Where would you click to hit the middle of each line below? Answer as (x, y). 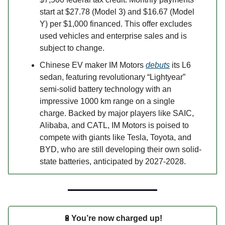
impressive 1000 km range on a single (107, 101)
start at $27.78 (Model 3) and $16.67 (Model (117, 12)
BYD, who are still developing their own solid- (121, 149)
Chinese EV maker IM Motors (93, 65)
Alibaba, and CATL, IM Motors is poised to (114, 125)
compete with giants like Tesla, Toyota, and (116, 137)
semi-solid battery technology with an (105, 89)
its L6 (180, 65)
